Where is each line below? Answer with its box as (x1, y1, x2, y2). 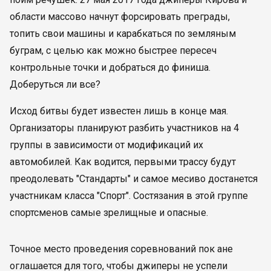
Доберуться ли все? (10, 79, 100, 90)
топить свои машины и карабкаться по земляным (10, 28, 236, 39)
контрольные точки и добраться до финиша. (10, 62, 211, 73)
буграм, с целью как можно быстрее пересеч (10, 45, 217, 56)
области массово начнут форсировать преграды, (10, 11, 230, 22)
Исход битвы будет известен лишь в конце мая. (10, 105, 228, 117)
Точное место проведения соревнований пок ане (10, 243, 233, 255)
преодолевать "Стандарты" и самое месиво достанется (10, 173, 258, 184)
